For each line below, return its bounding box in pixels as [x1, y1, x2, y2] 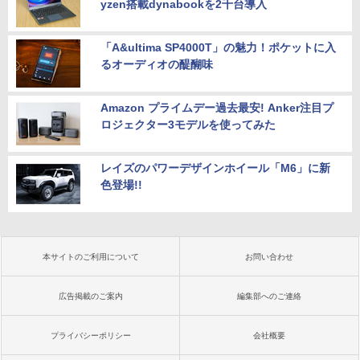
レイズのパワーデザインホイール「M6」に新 [100, 162, 330, 175]
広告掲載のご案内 [59, 292, 123, 301]
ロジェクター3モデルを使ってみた [100, 118, 276, 132]
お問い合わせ [245, 252, 293, 262]
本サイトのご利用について [43, 252, 139, 262]
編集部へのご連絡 [237, 292, 301, 301]
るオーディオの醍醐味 [100, 58, 213, 72]
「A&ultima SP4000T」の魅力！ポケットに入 [100, 41, 336, 55]
